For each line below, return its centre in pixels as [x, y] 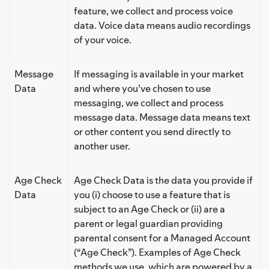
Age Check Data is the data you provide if [163, 180]
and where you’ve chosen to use [142, 88]
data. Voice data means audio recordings [162, 25]
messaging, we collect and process [149, 102]
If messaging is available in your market [159, 74]
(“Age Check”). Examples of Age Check [157, 252]
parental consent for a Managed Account [162, 237]
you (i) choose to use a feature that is [152, 194]
